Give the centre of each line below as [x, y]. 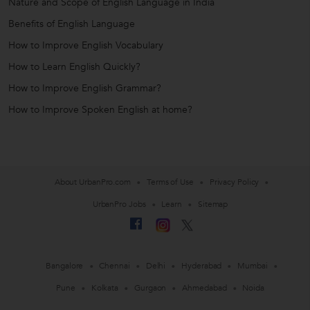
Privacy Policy [234, 182]
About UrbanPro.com [92, 182]
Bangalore [65, 266]
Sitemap [213, 204]
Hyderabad [202, 266]
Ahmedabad [204, 288]
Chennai [115, 266]
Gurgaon [151, 288]
